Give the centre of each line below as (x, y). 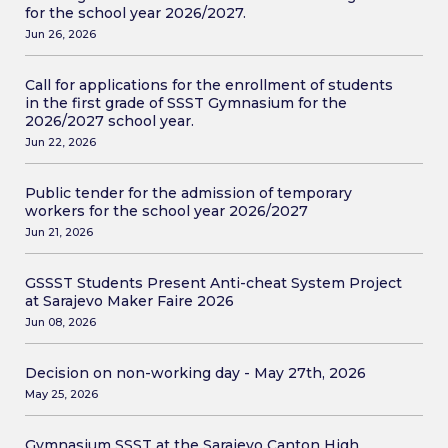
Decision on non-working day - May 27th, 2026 (195, 373)
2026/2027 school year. (109, 121)
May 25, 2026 (61, 394)
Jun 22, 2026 (60, 142)
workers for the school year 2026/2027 (166, 211)
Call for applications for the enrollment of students (209, 85)
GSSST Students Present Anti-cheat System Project (213, 283)
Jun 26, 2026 (60, 34)
